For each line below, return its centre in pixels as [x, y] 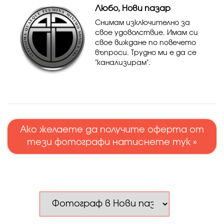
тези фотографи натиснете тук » [112, 142]
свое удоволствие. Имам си [146, 33]
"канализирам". [123, 63]
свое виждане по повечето [145, 43]
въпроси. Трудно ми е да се [146, 53]
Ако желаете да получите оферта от [112, 130]
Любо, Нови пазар [133, 8]
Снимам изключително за [142, 23]
